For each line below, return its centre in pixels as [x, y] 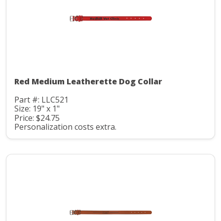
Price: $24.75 [37, 118]
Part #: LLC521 [41, 99]
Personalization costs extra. [65, 127]
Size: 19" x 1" [37, 109]
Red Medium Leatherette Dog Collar [88, 81]
